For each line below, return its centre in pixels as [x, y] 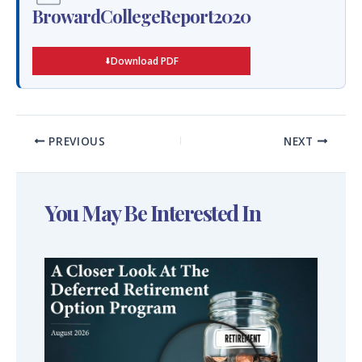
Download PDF [145, 61]
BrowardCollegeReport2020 [141, 16]
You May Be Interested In [152, 212]
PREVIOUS [75, 141]
